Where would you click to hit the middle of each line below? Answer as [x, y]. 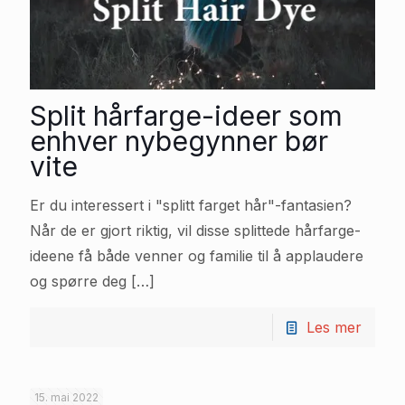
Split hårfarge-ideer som [186, 116]
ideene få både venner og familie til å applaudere [197, 256]
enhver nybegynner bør [179, 141]
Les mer [334, 328]
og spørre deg [78, 282]
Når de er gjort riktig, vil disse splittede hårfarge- [195, 231]
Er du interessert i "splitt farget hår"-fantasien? [191, 206]
